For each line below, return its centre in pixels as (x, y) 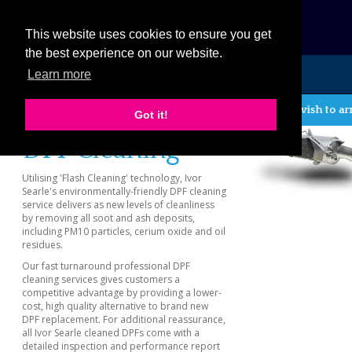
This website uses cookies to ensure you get (148, 34)
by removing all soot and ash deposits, (109, 218)
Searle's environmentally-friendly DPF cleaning (125, 192)
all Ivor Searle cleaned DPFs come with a (111, 333)
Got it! (151, 115)
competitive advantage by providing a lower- (122, 293)
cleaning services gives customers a (101, 280)
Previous (37, 115)
